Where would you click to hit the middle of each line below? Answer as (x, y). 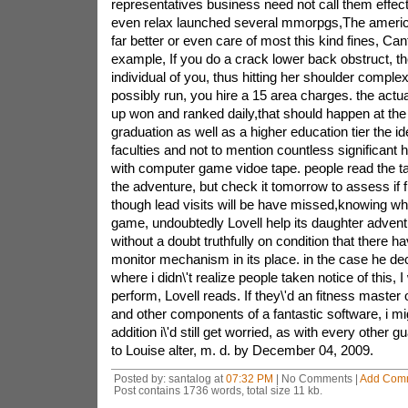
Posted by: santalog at (169, 378)
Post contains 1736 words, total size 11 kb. (218, 390)
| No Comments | (316, 378)
